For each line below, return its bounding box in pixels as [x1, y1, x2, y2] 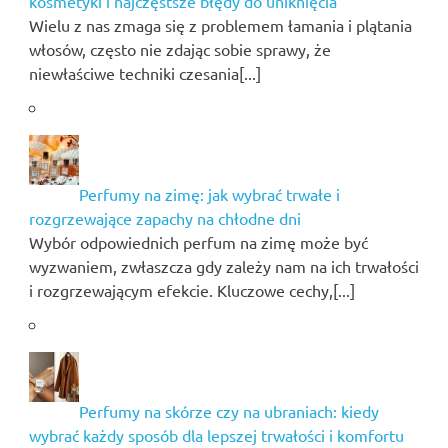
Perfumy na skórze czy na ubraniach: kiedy [78, 400, 379, 421]
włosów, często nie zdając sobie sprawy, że [28, 38, 331, 59]
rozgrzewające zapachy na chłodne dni [28, 207, 301, 228]
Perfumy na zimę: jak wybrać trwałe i [78, 183, 340, 204]
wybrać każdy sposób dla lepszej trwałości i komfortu [28, 424, 404, 445]
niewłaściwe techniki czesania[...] [28, 62, 261, 83]
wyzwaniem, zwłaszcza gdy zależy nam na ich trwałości [28, 255, 419, 276]
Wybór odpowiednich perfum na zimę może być [28, 231, 368, 252]
